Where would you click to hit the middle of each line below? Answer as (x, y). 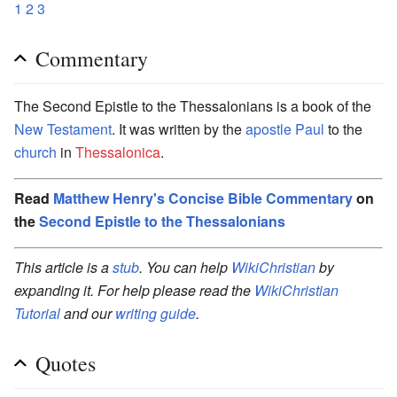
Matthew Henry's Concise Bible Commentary (203, 198)
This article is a (63, 267)
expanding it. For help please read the (134, 290)
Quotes (66, 363)
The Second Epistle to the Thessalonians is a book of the (193, 105)
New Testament (63, 128)
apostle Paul (285, 128)
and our (88, 313)
